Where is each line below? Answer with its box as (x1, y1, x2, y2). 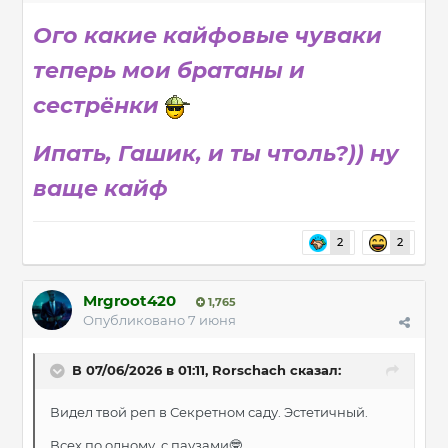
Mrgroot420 (83, 291, 176, 311)
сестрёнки (33, 92, 165, 120)
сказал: (286, 362, 341, 379)
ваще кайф (33, 175, 174, 203)
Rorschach (212, 362, 286, 379)
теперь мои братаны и (33, 57, 305, 85)
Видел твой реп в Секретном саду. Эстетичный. (50, 404, 371, 421)
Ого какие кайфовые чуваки (33, 22, 382, 50)
